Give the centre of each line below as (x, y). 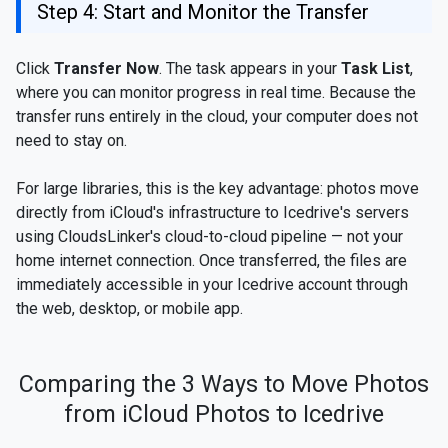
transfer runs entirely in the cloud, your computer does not (217, 117)
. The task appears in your (250, 69)
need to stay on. (71, 141)
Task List (375, 69)
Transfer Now (106, 69)
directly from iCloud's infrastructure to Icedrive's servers (212, 213)
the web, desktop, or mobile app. (129, 309)
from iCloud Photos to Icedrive (224, 414)
